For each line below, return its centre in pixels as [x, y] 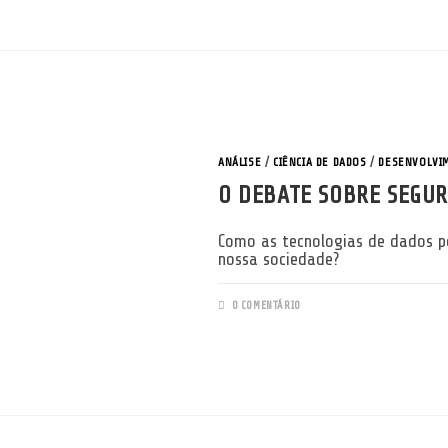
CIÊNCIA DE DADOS [320, 161]
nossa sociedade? [278, 258]
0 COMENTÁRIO [266, 305]
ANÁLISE [240, 161]
